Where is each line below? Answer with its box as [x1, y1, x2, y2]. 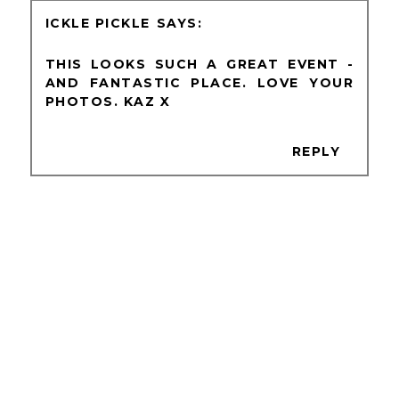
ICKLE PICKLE [45, 15, 151, 32]
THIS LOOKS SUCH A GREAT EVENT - [45, 56, 354, 73]
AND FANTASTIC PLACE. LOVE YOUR [45, 75, 354, 92]
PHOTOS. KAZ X [45, 94, 171, 110]
